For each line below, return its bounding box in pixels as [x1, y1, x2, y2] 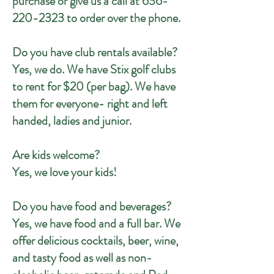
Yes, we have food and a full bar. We [12, 215, 180, 232]
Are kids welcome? [12, 146, 100, 164]
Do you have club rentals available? [12, 43, 180, 61]
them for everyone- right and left [12, 95, 168, 113]
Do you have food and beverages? [12, 198, 174, 215]
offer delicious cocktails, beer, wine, [12, 232, 179, 250]
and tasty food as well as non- [12, 249, 152, 267]
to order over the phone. [64, 9, 180, 27]
